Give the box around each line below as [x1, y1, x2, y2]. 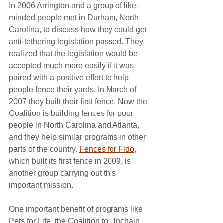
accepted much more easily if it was [9, 61, 136, 70]
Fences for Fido [79, 145, 134, 153]
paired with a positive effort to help [9, 73, 131, 82]
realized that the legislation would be [9, 49, 140, 58]
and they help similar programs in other [9, 133, 148, 141]
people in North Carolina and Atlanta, [9, 121, 141, 129]
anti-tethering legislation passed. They [9, 37, 145, 46]
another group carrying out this [9, 169, 118, 177]
